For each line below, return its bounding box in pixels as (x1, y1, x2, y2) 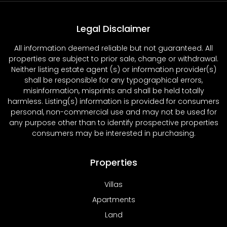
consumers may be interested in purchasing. (31, 128, 196, 138)
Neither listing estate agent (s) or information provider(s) (11, 64, 216, 74)
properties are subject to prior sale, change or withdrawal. (9, 54, 218, 64)
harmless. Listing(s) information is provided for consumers (8, 96, 219, 106)
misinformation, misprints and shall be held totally (23, 86, 204, 96)
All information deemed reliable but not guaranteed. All (14, 43, 213, 53)
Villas (104, 179, 123, 190)
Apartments (92, 194, 135, 205)
